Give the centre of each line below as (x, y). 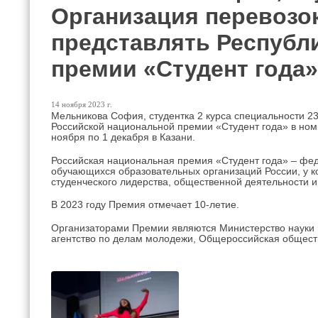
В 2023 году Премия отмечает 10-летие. (145, 205)
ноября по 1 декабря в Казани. (123, 137)
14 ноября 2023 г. (82, 104)
